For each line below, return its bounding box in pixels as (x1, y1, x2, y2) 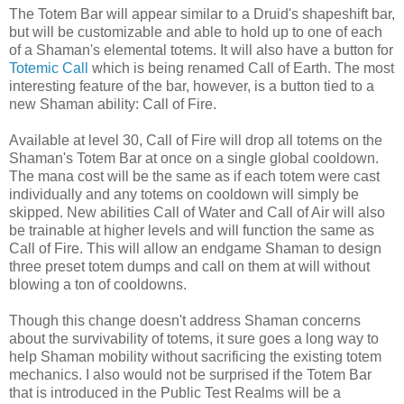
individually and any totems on (9, 186, 207, 202)
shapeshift (302, 5, 368, 22)
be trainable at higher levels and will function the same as (9, 222, 374, 238)
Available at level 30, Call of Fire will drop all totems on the (9, 132, 382, 148)
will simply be (269, 186, 359, 202)
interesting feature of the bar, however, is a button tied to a (9, 78, 374, 94)
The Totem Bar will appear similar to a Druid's (9, 5, 302, 22)
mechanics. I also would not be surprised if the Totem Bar (9, 366, 372, 382)
